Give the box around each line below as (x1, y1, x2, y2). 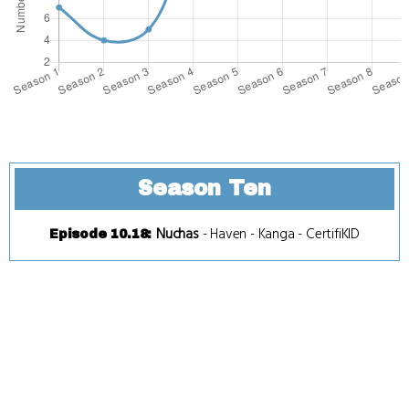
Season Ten (138, 176, 271, 200)
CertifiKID (306, 224, 361, 244)
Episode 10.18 (48, 226, 148, 241)
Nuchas (155, 224, 199, 244)
